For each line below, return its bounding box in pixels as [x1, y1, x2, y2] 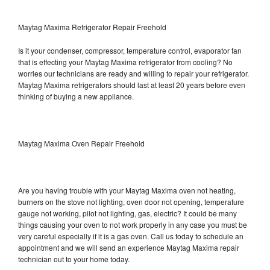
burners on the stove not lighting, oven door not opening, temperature [18, 196, 244, 207]
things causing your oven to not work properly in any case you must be [18, 219, 247, 230]
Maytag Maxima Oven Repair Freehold [18, 137, 145, 148]
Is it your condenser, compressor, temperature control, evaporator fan [18, 45, 242, 55]
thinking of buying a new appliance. [18, 90, 136, 101]
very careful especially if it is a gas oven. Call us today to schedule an [18, 230, 243, 241]
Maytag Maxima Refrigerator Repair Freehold [18, 21, 166, 32]
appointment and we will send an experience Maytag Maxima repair [18, 242, 239, 253]
